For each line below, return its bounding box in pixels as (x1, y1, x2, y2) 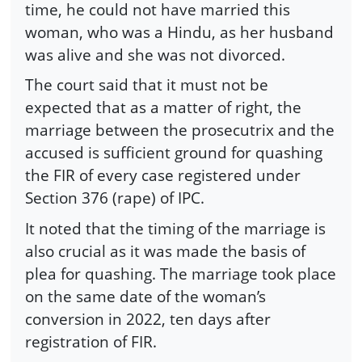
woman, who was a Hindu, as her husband (25, 20, 334, 43)
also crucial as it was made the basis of (25, 240, 305, 263)
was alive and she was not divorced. (25, 43, 285, 65)
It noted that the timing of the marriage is (25, 217, 326, 240)
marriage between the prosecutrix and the (25, 119, 335, 141)
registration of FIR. (25, 330, 157, 353)
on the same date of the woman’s (25, 285, 266, 308)
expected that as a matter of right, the (25, 96, 301, 119)
